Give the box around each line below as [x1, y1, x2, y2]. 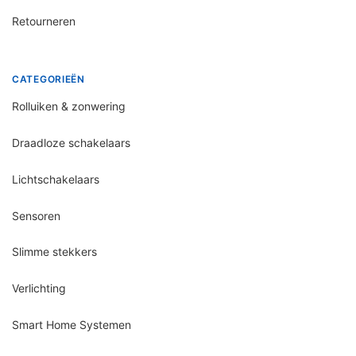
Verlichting [12, 281, 66, 296]
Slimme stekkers [12, 245, 97, 259]
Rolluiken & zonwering [12, 99, 126, 114]
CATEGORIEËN [12, 73, 85, 86]
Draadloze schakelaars [12, 135, 130, 149]
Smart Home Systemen [12, 317, 131, 331]
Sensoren [12, 208, 60, 222]
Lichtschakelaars [12, 172, 99, 186]
